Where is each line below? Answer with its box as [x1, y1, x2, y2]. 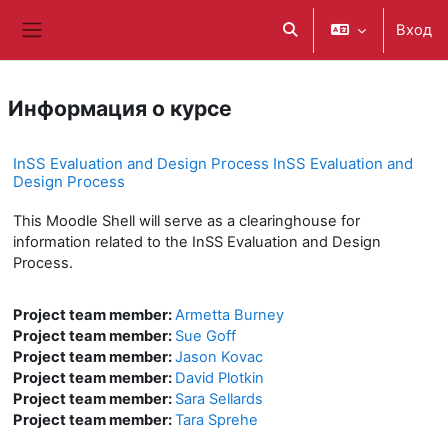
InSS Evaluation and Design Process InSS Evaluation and [13, 154, 413, 173]
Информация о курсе [8, 95, 232, 121]
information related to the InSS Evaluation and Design [13, 233, 381, 251]
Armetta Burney [175, 306, 284, 324]
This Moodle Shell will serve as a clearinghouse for [13, 212, 360, 230]
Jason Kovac [175, 348, 263, 366]
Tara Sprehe [175, 411, 258, 429]
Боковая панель [31, 39, 159, 60]
